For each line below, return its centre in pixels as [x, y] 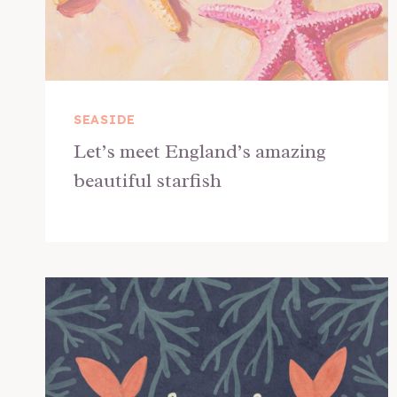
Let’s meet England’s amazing [200, 151]
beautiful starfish [148, 180]
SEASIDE [105, 119]
